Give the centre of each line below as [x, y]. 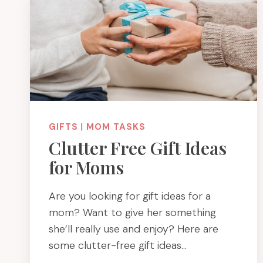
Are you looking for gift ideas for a [130, 196]
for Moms [86, 167]
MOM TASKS [116, 127]
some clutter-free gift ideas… [118, 245]
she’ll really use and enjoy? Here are [134, 229]
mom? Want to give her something [132, 212]
